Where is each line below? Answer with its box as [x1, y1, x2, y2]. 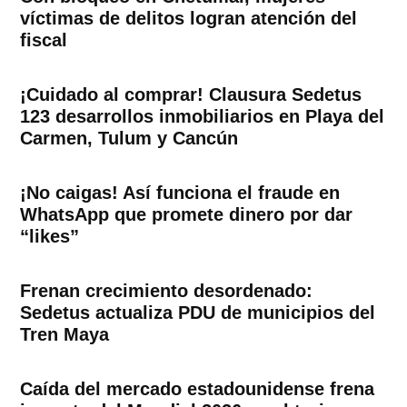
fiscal [20, 30, 68, 51]
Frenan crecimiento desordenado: [20, 281, 313, 302]
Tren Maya [20, 324, 110, 345]
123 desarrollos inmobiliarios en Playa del [20, 106, 385, 127]
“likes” [20, 226, 80, 247]
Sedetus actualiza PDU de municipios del [20, 303, 376, 323]
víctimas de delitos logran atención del [20, 8, 358, 29]
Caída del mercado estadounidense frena [20, 379, 375, 400]
